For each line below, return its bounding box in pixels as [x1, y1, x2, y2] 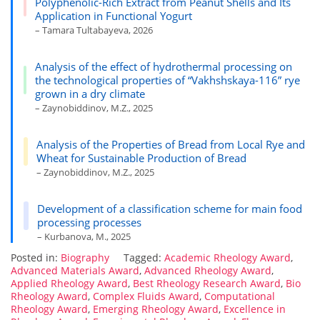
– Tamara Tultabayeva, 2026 [35, 23, 154, 36]
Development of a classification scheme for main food [37, 201, 303, 216]
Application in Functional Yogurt [35, 8, 193, 23]
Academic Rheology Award [164, 250, 291, 264]
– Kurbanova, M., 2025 [37, 229, 131, 243]
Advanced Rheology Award [144, 263, 271, 277]
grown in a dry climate [35, 86, 146, 101]
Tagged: [124, 250, 164, 264]
